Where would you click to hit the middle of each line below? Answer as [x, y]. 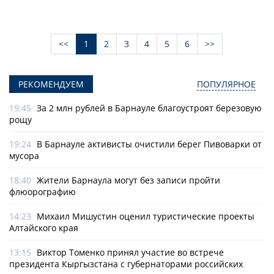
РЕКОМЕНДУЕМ [51, 84]
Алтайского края [44, 228]
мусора [24, 156]
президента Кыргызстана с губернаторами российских [126, 264]
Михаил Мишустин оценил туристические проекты [146, 217]
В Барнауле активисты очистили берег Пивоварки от [149, 144]
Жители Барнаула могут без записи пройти [128, 180]
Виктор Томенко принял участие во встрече [130, 253]
